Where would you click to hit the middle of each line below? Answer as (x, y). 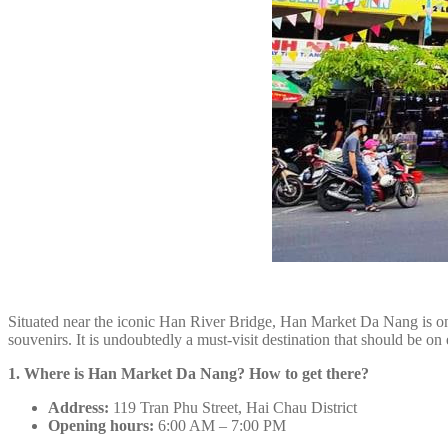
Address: (78, 408)
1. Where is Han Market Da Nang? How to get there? (188, 374)
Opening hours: (101, 426)
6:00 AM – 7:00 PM (220, 426)
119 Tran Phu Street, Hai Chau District (233, 408)
